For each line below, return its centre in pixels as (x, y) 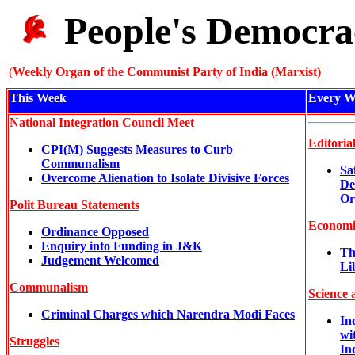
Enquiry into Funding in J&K (122, 246)
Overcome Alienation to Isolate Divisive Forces (165, 178)
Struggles (34, 341)
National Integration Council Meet (102, 122)
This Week (38, 98)
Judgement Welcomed (100, 260)
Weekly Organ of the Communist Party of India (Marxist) (167, 72)
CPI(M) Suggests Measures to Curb (137, 149)
